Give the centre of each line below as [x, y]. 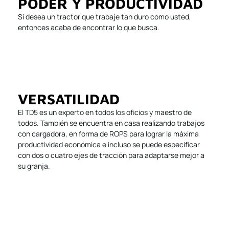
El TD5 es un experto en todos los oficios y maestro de [105, 112]
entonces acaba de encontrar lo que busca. [89, 28]
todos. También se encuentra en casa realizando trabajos [111, 123]
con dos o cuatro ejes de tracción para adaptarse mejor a [111, 155]
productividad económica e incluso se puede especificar [109, 145]
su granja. [34, 166]
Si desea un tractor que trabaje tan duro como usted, [105, 17]
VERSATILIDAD [69, 99]
